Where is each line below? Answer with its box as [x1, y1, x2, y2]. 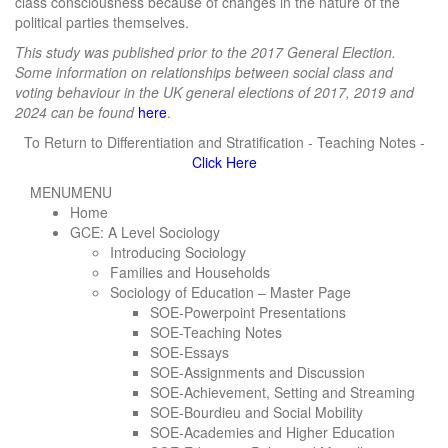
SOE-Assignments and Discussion [150, 362, 365, 382]
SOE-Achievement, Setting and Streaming [150, 382, 415, 402]
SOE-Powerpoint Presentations [150, 302, 346, 322]
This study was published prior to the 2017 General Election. [15, 42, 396, 62]
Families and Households [110, 262, 270, 282]
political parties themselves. [15, 12, 189, 32]
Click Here [191, 152, 257, 172]
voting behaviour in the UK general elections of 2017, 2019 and [15, 82, 414, 102]
